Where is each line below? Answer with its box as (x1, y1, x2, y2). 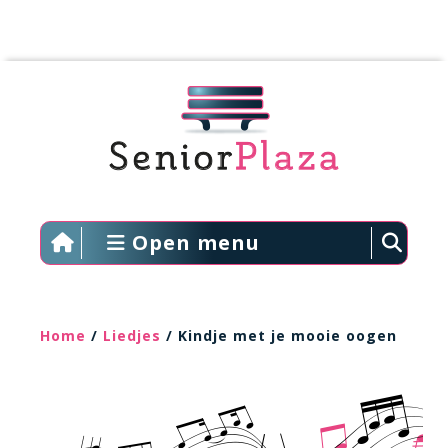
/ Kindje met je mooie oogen (161, 326, 397, 345)
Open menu (125, 229, 260, 256)
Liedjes (103, 326, 161, 345)
